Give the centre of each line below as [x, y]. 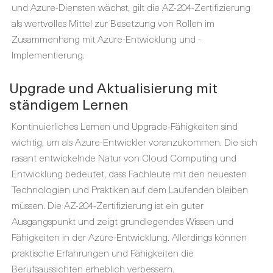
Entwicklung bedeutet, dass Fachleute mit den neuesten [129, 173]
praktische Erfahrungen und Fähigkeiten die [103, 252]
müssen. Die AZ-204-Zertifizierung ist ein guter [108, 205]
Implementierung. [48, 54]
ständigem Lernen [69, 104]
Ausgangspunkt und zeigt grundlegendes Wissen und [122, 221]
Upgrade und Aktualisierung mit [113, 87]
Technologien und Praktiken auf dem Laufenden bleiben [130, 189]
